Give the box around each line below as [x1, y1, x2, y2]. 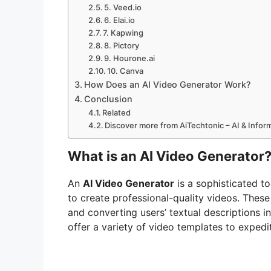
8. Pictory [104, 41, 140, 51]
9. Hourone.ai [104, 53, 155, 64]
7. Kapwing [103, 28, 144, 38]
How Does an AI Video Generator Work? [83, 79, 251, 90]
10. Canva [107, 66, 144, 76]
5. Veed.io [104, 2, 142, 13]
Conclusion [83, 94, 132, 105]
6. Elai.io [104, 15, 135, 25]
